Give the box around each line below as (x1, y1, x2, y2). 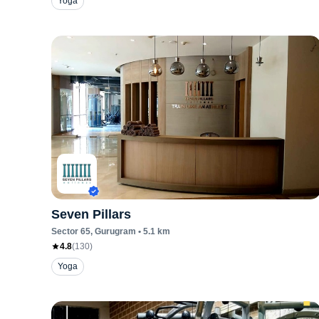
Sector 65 (51, 226, 90, 236)
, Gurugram (90, 226, 136, 236)
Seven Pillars (51, 207, 131, 221)
